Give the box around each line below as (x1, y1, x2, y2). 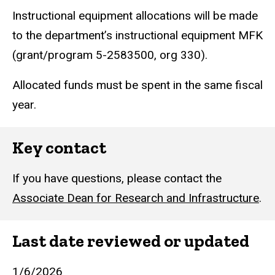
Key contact (12, 137, 106, 158)
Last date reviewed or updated (12, 230, 249, 251)
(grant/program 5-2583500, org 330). (12, 47, 207, 62)
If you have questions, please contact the (12, 171, 222, 185)
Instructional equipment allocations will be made (12, 8, 258, 23)
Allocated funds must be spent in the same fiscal (12, 77, 263, 92)
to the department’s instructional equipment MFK (12, 28, 263, 42)
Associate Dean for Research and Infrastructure (12, 190, 259, 205)
